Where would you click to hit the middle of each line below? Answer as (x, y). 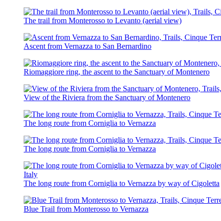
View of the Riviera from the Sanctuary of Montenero (107, 97)
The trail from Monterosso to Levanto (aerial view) (103, 20)
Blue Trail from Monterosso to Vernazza (86, 209)
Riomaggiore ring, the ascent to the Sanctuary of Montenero (117, 72)
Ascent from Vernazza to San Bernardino (88, 46)
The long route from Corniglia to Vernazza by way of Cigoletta (122, 183)
